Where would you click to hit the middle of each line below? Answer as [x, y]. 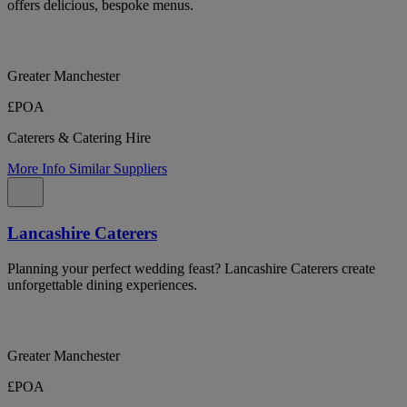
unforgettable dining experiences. [102, 285]
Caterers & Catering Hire [79, 137]
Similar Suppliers [118, 168]
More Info [38, 168]
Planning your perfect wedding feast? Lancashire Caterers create [191, 268]
